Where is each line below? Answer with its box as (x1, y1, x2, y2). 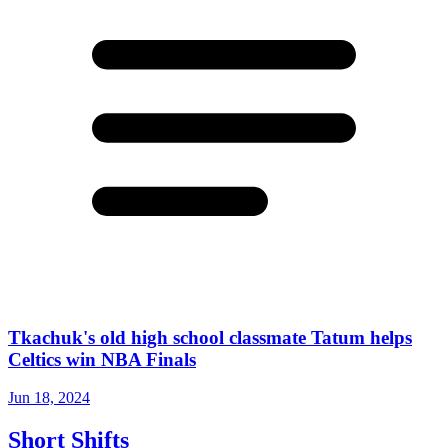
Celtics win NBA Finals (8, 348, 196, 370)
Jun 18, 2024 (8, 389, 90, 407)
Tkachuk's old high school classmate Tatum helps (8, 326, 412, 348)
